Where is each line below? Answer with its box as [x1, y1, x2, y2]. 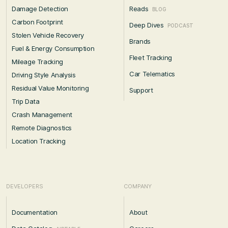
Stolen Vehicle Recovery [12, 31, 84, 40]
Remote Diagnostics [12, 124, 72, 132]
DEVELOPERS [6, 183, 43, 190]
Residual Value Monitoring [12, 84, 89, 93]
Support [129, 86, 153, 95]
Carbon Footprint [12, 18, 63, 26]
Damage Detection [12, 5, 68, 13]
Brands [129, 37, 151, 46]
